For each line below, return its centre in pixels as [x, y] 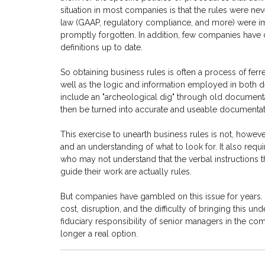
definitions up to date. [101, 48]
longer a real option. [99, 234]
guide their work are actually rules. [126, 172]
